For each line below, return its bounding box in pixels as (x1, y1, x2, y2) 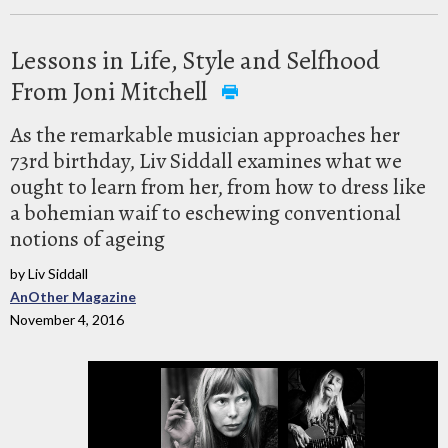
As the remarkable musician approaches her (10, 119, 400, 150)
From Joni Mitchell (10, 73, 212, 109)
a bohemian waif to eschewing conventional (10, 197, 401, 228)
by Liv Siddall (10, 264, 88, 282)
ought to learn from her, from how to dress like (10, 171, 426, 202)
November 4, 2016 (10, 310, 124, 328)
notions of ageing (10, 223, 165, 254)
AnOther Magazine (10, 287, 136, 305)
